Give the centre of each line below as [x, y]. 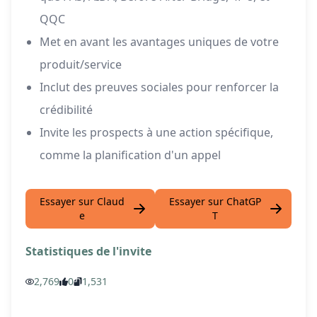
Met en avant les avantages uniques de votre [159, 42]
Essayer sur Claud [82, 202]
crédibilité [66, 110]
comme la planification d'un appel [130, 155]
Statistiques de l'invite [88, 252]
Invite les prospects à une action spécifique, [156, 133]
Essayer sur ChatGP [215, 202]
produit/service [81, 65]
